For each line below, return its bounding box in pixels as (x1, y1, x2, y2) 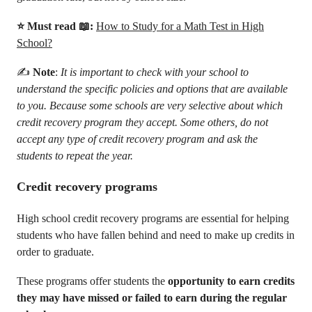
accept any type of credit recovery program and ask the (17, 133, 258, 145)
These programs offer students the (17, 275, 168, 287)
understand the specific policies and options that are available (17, 83, 288, 95)
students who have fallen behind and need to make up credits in (17, 229, 295, 241)
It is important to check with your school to (61, 66, 249, 78)
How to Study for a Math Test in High (96, 20, 264, 32)
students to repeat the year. (17, 150, 133, 162)
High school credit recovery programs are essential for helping (17, 212, 289, 224)
